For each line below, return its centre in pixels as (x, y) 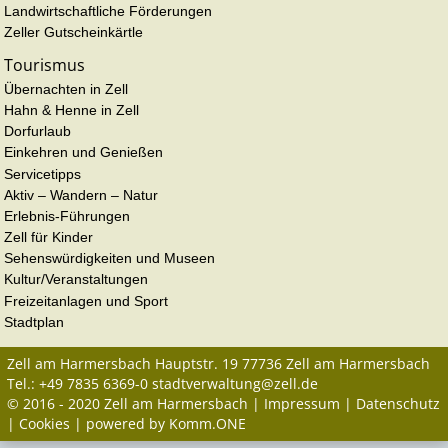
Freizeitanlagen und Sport (86, 300)
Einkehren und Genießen (83, 152)
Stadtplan (34, 321)
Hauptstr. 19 (196, 364)
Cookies (44, 424)
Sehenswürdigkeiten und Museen (109, 258)
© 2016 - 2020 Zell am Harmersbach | (135, 404)
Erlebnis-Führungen (67, 215)
